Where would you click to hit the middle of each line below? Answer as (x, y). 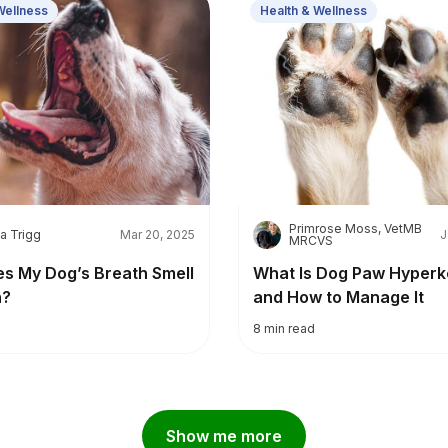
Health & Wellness (313, 10)
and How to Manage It (338, 297)
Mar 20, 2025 (157, 234)
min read (289, 328)
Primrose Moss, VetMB (355, 228)
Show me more (224, 436)
